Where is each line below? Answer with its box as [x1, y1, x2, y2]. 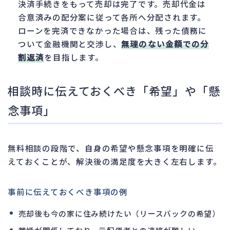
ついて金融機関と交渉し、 [18, 37, 122, 49]
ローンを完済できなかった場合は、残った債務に [18, 24, 207, 36]
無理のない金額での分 [121, 37, 209, 49]
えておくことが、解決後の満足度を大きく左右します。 [8, 155, 222, 167]
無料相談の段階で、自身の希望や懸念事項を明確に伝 [8, 142, 214, 154]
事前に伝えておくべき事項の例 [8, 185, 128, 197]
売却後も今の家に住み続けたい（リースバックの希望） [18, 207, 220, 219]
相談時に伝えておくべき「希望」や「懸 [8, 82, 220, 99]
